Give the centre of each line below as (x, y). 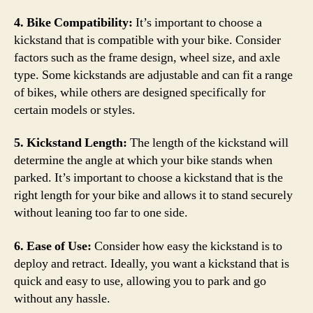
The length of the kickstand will (208, 143)
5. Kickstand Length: (71, 143)
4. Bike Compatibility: (73, 22)
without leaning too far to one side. (101, 213)
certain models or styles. (75, 110)
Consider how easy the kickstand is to (187, 246)
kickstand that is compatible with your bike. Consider (147, 40)
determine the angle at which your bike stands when (143, 160)
